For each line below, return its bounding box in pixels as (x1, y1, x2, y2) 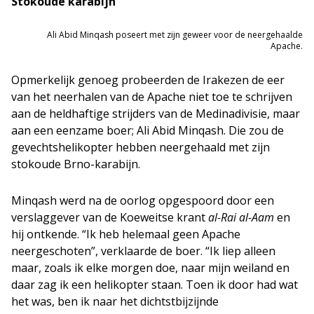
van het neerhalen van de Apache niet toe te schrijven (11, 89, 292, 104)
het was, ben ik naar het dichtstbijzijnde (11, 294, 219, 309)
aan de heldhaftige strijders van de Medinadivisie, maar (11, 106, 300, 121)
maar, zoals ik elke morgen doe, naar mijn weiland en (11, 260, 289, 275)
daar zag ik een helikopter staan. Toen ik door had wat (11, 277, 298, 292)
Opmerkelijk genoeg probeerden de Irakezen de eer (11, 72, 285, 88)
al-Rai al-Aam (208, 210, 274, 225)
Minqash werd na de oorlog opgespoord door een (11, 193, 274, 208)
